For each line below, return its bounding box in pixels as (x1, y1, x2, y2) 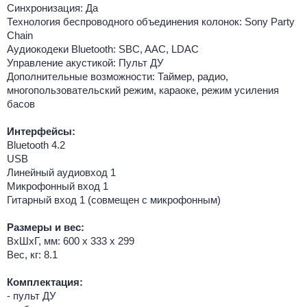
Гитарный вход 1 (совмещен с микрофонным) (7, 194, 221, 206)
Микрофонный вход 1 (7, 180, 108, 193)
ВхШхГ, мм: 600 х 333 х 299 (7, 235, 134, 247)
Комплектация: (7, 276, 83, 288)
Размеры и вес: (7, 221, 84, 234)
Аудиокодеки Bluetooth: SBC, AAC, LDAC (7, 43, 199, 56)
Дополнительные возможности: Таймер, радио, (7, 71, 228, 83)
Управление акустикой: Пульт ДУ (7, 57, 164, 69)
